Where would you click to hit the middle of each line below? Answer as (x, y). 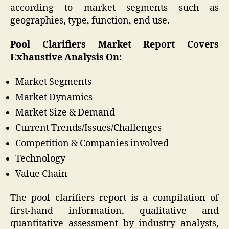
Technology (40, 158)
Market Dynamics (54, 97)
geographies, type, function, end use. (90, 20)
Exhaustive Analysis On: (66, 58)
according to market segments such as (114, 8)
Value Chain (41, 174)
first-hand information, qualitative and (114, 211)
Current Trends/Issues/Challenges (88, 128)
